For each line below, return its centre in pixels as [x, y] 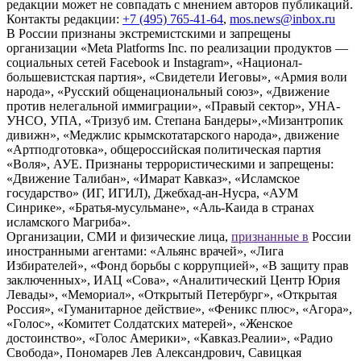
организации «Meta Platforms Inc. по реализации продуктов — [177, 48]
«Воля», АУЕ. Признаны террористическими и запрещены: [170, 164]
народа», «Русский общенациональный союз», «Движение [168, 92]
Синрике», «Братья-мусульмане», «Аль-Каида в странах [160, 208]
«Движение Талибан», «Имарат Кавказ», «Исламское [153, 179]
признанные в [270, 237]
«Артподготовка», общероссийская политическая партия [164, 150]
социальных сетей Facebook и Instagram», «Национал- [154, 63]
